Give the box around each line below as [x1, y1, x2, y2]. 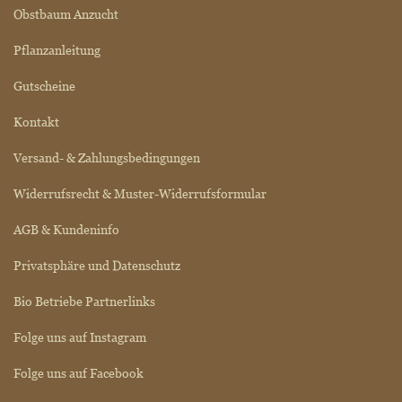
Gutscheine [13, 78, 75, 93]
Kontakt [13, 114, 59, 129]
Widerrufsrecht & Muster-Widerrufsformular [13, 186, 267, 201]
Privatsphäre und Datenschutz [13, 258, 180, 273]
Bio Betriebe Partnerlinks [13, 293, 155, 309]
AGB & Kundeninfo [13, 222, 119, 237]
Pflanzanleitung [13, 42, 100, 57]
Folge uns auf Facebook [13, 365, 144, 380]
